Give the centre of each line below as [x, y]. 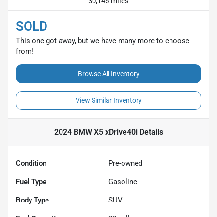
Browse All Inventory [108, 73]
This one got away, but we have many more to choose [103, 40]
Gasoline [123, 181]
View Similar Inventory [108, 100]
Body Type [32, 200]
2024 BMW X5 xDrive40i [96, 132]
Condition [31, 163]
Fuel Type [31, 181]
